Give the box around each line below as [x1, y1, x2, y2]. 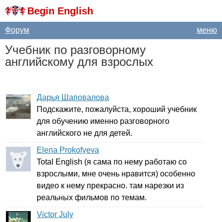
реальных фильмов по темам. [37, 193, 147, 202]
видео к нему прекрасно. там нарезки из [37, 181, 184, 190]
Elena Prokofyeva [37, 146, 99, 154]
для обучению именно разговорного [37, 117, 169, 125]
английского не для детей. [37, 129, 132, 137]
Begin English [27, 5, 93, 16]
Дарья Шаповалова [37, 93, 109, 102]
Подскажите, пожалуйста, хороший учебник [37, 105, 197, 113]
